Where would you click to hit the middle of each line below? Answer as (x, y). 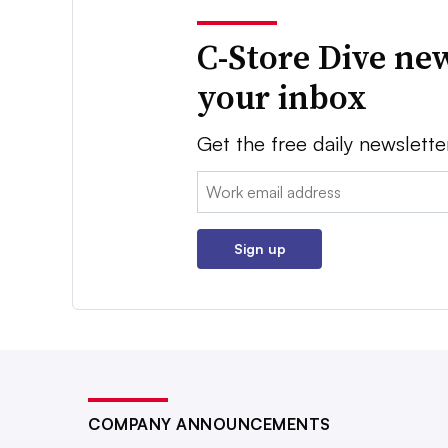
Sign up (259, 249)
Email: (218, 183)
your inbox (282, 97)
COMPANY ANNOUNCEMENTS (209, 424)
